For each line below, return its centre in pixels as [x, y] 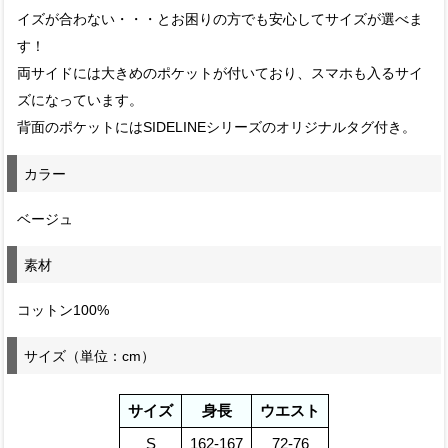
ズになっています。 [80, 101]
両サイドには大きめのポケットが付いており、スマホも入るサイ [220, 74]
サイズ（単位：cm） [90, 355]
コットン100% [63, 310]
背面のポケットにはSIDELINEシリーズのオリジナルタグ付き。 [217, 128]
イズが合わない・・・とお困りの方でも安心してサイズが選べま [220, 20]
